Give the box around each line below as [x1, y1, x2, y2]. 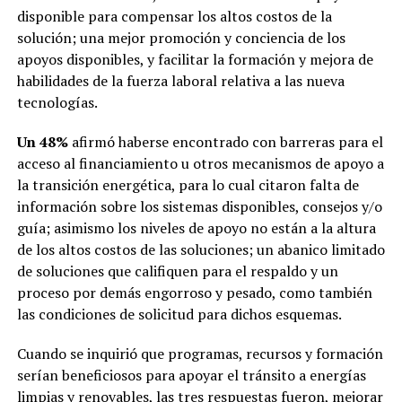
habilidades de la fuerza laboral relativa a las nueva [16, 70, 345, 91]
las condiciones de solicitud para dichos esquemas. [16, 303, 342, 324]
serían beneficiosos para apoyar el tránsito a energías [16, 364, 366, 385]
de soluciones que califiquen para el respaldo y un [16, 260, 338, 281]
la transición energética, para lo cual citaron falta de [16, 174, 359, 195]
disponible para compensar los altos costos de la [16, 5, 332, 26]
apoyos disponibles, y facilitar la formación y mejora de [16, 48, 373, 69]
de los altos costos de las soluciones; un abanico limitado [16, 239, 385, 259]
